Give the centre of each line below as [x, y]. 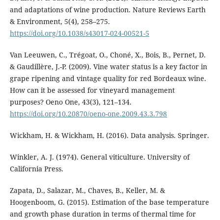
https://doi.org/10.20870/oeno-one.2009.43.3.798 [88, 113]
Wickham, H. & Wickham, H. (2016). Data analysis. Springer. [109, 135]
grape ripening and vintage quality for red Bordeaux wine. [108, 78]
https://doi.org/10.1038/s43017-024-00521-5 [79, 33]
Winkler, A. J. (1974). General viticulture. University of [99, 157]
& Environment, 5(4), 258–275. [60, 21]
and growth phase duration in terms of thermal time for [103, 214]
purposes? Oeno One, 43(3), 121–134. [70, 102]
